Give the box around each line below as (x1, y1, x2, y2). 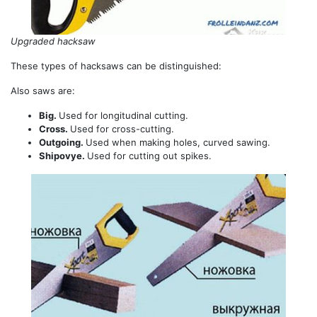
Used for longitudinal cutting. (59, 110, 188, 122)
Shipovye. (39, 150, 87, 162)
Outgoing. (39, 137, 86, 149)
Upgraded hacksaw (11, 35, 96, 47)
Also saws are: (11, 85, 75, 97)
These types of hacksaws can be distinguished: (11, 60, 221, 72)
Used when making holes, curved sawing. (86, 137, 270, 149)
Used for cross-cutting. (70, 123, 174, 135)
